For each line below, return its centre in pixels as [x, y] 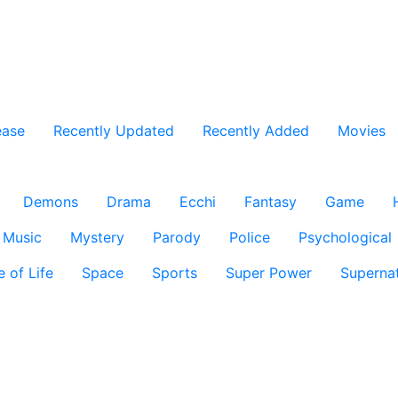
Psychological [345, 237]
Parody [177, 237]
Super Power [269, 273]
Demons [51, 202]
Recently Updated [114, 131]
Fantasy [271, 202]
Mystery [97, 237]
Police [250, 237]
